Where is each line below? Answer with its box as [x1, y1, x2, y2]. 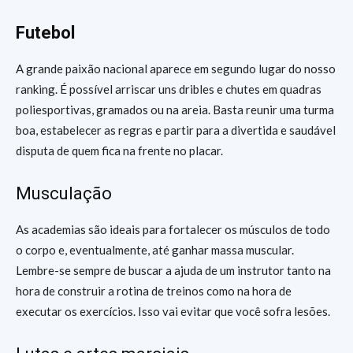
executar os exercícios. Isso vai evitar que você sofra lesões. [16, 304, 333, 318]
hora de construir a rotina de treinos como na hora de [16, 284, 292, 298]
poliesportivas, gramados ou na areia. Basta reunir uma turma [16, 102, 334, 117]
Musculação [16, 184, 112, 203]
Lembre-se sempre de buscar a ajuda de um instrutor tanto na [16, 263, 331, 277]
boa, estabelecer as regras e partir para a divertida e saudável [16, 123, 336, 137]
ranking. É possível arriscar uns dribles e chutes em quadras [16, 82, 321, 96]
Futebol [16, 23, 75, 43]
